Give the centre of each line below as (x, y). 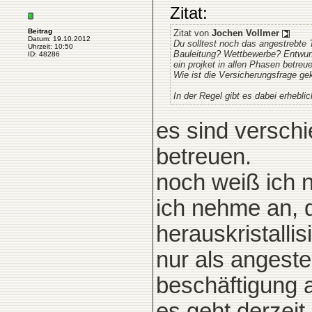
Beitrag (40, 31)
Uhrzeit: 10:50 (50, 46)
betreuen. (204, 157)
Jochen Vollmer (245, 33)
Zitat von (193, 33)
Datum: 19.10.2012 (59, 39)
